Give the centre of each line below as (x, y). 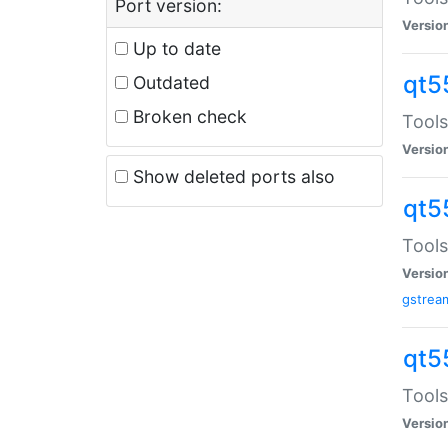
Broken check (187, 116)
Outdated (169, 82)
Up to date (174, 48)
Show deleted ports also (231, 176)
